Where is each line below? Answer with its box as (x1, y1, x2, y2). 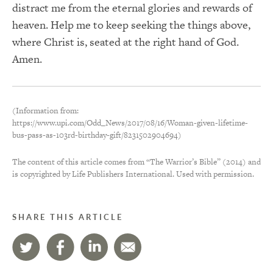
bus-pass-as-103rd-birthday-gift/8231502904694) (12, 129, 182, 141)
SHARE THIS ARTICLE (12, 211, 123, 223)
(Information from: (12, 105, 80, 117)
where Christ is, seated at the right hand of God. (12, 34, 239, 50)
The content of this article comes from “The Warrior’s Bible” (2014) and (12, 156, 261, 168)
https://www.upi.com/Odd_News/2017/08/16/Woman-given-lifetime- (12, 117, 248, 129)
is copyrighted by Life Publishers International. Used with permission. (12, 168, 254, 180)
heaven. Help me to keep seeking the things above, (12, 17, 250, 33)
